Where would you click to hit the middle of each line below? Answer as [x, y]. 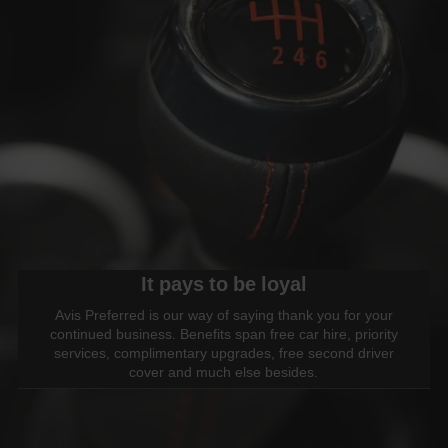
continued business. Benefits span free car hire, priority [223, 333]
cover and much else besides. [224, 371]
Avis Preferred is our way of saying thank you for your [223, 314]
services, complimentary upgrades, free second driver [223, 352]
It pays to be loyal [223, 283]
